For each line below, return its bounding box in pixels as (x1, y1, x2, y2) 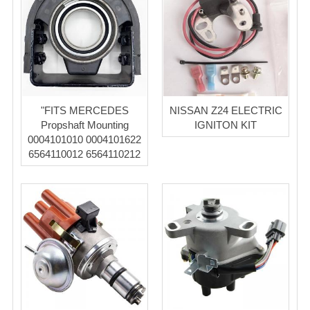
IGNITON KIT (194, 118, 257, 131)
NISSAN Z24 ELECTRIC (169, 104, 282, 116)
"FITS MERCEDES (40, 104, 129, 116)
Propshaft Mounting (40, 118, 129, 131)
